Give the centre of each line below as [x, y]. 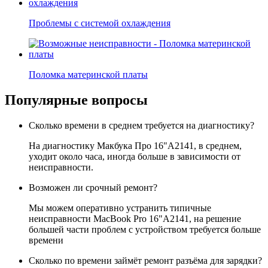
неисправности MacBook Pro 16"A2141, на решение [135, 218]
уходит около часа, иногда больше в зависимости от [135, 156]
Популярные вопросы [76, 100]
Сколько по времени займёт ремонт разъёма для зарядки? [145, 260]
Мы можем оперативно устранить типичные [120, 208]
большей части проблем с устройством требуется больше [145, 229]
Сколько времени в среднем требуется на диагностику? [141, 125]
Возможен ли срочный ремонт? [93, 187]
